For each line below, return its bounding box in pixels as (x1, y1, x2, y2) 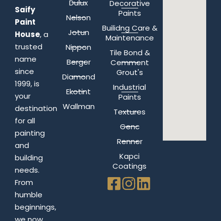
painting (15, 127, 45, 138)
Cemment (110, 57, 149, 68)
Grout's (116, 67, 143, 77)
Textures (113, 106, 146, 117)
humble (15, 189, 42, 200)
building (15, 152, 43, 163)
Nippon (66, 41, 92, 52)
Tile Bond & (109, 47, 150, 58)
